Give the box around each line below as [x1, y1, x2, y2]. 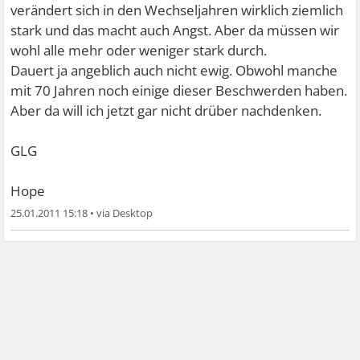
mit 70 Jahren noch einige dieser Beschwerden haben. [10, 80, 348, 100]
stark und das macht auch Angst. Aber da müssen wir [10, 20, 340, 39]
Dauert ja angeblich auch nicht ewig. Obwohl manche [10, 60, 338, 80]
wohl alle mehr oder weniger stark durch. [10, 40, 268, 59]
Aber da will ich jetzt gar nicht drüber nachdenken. [10, 100, 322, 120]
